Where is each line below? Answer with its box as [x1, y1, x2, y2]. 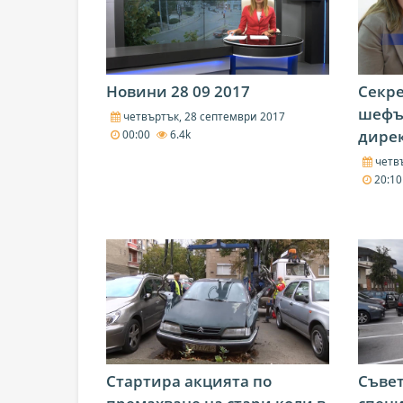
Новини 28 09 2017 [106, 81, 250, 103]
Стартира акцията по [106, 371, 272, 392]
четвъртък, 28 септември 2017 [120, 108, 285, 123]
